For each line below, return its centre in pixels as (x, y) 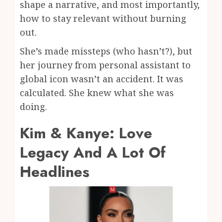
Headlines (55, 171)
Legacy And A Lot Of (93, 152)
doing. (33, 106)
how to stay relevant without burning (103, 18)
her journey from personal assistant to (105, 65)
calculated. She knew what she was (97, 92)
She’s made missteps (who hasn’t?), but (106, 51)
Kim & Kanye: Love (86, 133)
